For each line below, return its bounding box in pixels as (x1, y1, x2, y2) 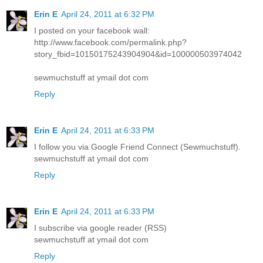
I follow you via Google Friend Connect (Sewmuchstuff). (34, 141, 241, 151)
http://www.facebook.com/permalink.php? (34, 37, 187, 47)
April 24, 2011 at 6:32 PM (61, 9, 154, 19)
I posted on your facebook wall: (34, 25, 150, 35)
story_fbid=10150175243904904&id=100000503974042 (34, 49, 242, 59)
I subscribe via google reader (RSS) (34, 222, 167, 232)
